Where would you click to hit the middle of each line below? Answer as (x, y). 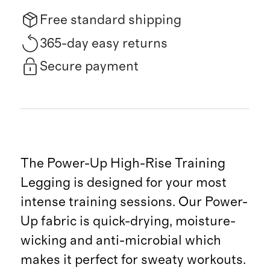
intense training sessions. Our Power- (134, 202)
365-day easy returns (103, 43)
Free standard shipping (110, 20)
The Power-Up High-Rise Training (123, 164)
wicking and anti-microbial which (121, 241)
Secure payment (89, 67)
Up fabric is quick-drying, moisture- (128, 221)
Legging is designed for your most (123, 183)
